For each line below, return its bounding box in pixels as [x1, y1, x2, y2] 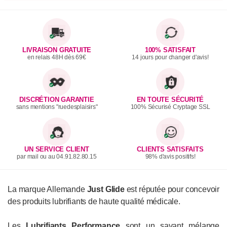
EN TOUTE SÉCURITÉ [136, 96, 204, 104]
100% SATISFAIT [144, 47, 196, 54]
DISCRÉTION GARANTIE [19, 96, 94, 104]
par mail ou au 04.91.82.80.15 [17, 154, 97, 160]
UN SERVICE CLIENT [24, 146, 89, 154]
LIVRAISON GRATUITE [22, 47, 92, 54]
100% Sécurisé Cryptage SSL [130, 104, 210, 110]
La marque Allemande [8, 185, 87, 194]
